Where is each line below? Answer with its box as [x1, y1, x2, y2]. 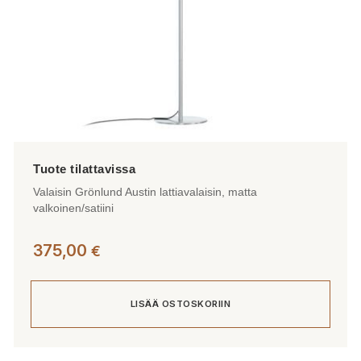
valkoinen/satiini [33, 201, 114, 214]
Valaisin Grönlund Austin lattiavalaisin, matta [33, 185, 257, 198]
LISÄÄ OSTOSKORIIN [130, 298, 231, 310]
